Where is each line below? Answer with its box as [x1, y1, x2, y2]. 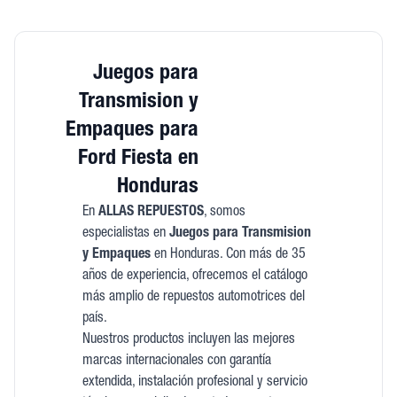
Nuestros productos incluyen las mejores [82, 333, 295, 347]
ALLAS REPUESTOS [97, 206, 204, 220]
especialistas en [82, 227, 169, 241]
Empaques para [66, 121, 198, 142]
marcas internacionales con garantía [82, 354, 271, 369]
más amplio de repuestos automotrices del [82, 291, 305, 305]
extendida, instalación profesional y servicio [82, 376, 307, 390]
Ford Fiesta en [78, 149, 198, 170]
